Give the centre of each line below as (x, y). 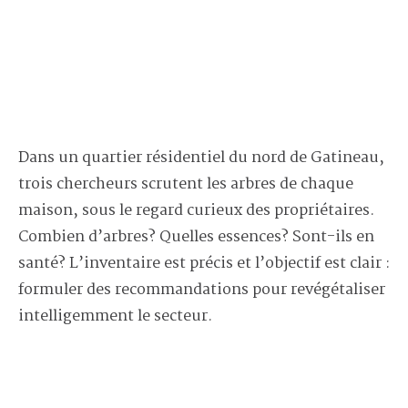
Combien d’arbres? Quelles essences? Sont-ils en (196, 238)
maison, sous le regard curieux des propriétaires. (196, 211)
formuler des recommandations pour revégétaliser (202, 291)
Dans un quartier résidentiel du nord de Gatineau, (201, 158)
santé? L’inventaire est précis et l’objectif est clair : (204, 264)
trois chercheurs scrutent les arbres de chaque (186, 185)
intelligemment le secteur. (115, 317)
